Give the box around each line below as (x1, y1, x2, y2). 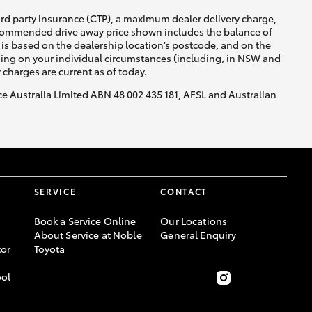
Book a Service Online (33, 214, 136, 228)
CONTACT (160, 185, 208, 198)
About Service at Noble (33, 228, 142, 242)
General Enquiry (160, 228, 237, 242)
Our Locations (160, 214, 228, 228)
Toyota (33, 242, 65, 256)
